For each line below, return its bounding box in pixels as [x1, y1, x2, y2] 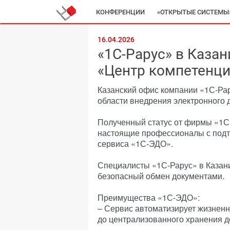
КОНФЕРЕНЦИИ [96, 8, 145, 16]
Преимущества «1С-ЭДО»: [98, 191, 200, 203]
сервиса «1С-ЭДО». [98, 138, 173, 149]
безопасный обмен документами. [98, 170, 224, 182]
